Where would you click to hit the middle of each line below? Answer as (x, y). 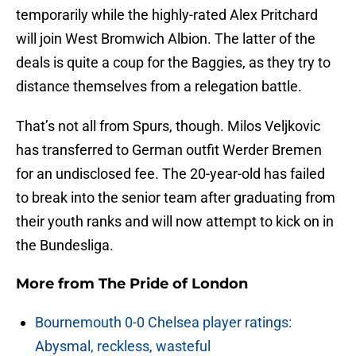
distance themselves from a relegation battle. (159, 87)
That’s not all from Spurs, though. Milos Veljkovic (168, 126)
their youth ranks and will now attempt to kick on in (175, 222)
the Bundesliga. (65, 246)
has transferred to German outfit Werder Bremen (169, 150)
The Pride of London (173, 284)
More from (57, 284)
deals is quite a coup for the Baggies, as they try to (173, 63)
